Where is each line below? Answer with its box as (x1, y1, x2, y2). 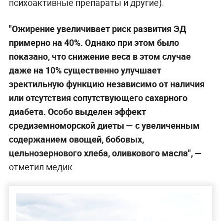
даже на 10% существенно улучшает (8, 64, 161, 76)
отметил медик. (8, 160, 75, 173)
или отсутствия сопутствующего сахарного (8, 91, 187, 104)
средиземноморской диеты (8, 119, 124, 131)
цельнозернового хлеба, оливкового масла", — (8, 147, 202, 159)
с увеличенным (135, 119, 200, 131)
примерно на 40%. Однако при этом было (8, 36, 179, 48)
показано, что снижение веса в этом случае (8, 50, 191, 62)
